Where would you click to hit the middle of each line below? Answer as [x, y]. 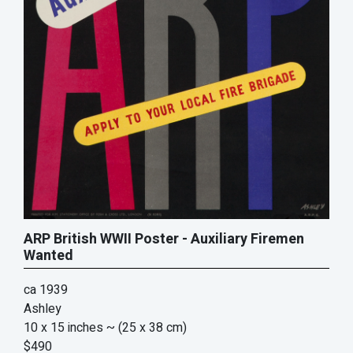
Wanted [48, 255]
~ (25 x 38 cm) [147, 327]
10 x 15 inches [63, 327]
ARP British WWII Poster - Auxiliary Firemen [164, 239]
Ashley [43, 308]
